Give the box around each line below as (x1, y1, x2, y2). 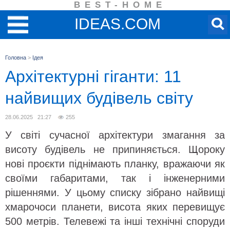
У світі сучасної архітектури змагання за (5, 129, 225, 141)
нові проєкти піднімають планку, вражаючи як (5, 158, 225, 169)
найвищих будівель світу (5, 89, 193, 107)
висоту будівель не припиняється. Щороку (5, 144, 225, 155)
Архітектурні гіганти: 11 (5, 67, 181, 86)
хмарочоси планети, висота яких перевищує (5, 201, 225, 213)
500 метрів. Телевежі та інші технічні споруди (5, 216, 225, 227)
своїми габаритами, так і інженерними (5, 172, 225, 184)
